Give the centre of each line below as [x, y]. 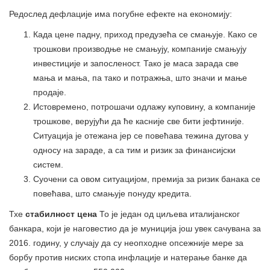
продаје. [50, 92]
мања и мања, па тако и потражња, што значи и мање [140, 77]
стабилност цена [61, 214]
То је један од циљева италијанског [168, 214]
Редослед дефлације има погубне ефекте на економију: [121, 14]
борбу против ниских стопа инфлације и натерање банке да [128, 257]
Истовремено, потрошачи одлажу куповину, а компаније [144, 106]
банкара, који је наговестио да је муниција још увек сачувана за [135, 228]
